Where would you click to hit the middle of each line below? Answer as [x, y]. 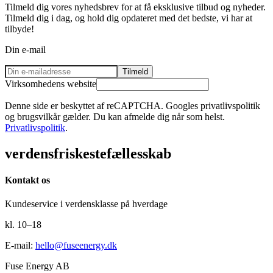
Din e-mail [25, 49]
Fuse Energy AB [37, 266]
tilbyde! [19, 29]
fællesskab [139, 153]
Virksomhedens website [51, 83]
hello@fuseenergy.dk [76, 246]
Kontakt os [27, 180]
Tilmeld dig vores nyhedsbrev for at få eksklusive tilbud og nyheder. [135, 7]
